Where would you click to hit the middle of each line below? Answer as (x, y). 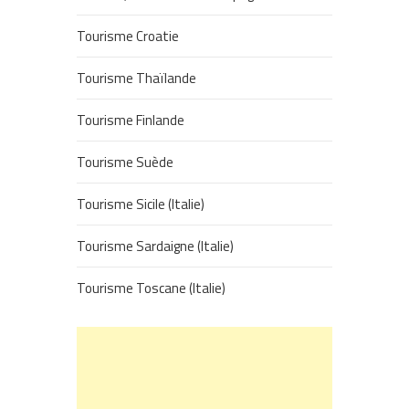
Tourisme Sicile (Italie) (141, 204)
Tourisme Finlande (131, 121)
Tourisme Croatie (128, 37)
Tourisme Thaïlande (136, 79)
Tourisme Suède (125, 163)
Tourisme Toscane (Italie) (151, 288)
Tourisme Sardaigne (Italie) (155, 246)
